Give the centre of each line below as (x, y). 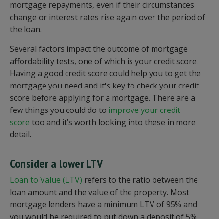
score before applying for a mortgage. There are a (102, 98)
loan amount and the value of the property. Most (99, 192)
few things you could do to (59, 110)
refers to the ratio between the (140, 180)
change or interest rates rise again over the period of (108, 17)
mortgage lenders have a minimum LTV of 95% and (103, 205)
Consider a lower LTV (57, 164)
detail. (22, 135)
